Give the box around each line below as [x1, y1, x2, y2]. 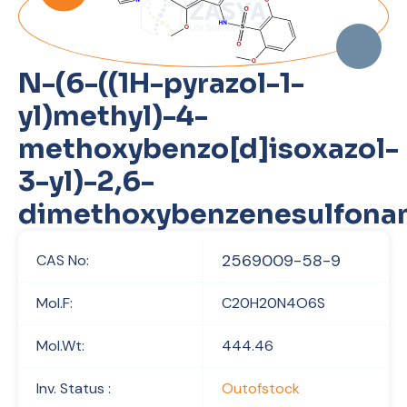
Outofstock [222, 379, 300, 398]
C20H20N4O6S [222, 293, 325, 313]
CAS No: [36, 251, 89, 270]
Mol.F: [36, 293, 73, 313]
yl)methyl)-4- [18, 99, 208, 134]
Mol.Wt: [36, 336, 84, 355]
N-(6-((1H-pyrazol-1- [18, 66, 304, 101]
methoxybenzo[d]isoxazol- [18, 132, 399, 166]
